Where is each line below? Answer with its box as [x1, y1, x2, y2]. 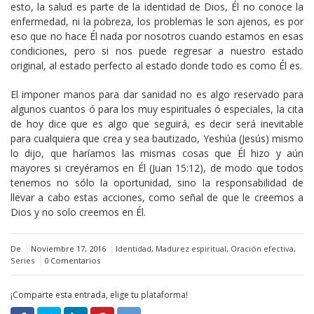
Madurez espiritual [156, 243, 226, 254]
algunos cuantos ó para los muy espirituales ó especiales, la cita [11, 102, 303, 116]
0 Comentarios [44, 254, 100, 266]
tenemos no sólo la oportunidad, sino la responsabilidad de [11, 175, 303, 189]
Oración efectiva [231, 243, 294, 254]
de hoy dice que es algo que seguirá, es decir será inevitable [11, 116, 303, 130]
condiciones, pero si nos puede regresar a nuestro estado [11, 43, 303, 57]
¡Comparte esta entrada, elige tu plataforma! [11, 288, 188, 301]
